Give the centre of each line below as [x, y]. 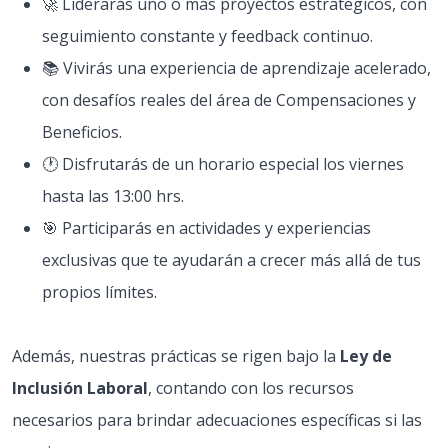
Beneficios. [82, 132]
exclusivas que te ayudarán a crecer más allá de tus [231, 260]
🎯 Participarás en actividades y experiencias [206, 228]
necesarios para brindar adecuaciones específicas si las [217, 420]
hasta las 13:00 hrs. [113, 196]
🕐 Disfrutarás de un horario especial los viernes [223, 164]
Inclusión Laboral [80, 388]
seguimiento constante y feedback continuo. [207, 36]
